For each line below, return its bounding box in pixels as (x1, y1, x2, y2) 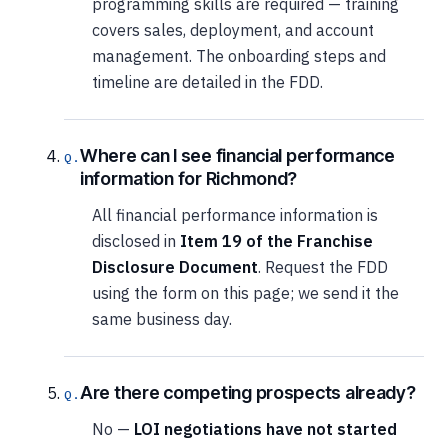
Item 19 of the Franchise (180, 230, 373, 251)
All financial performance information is (92, 204, 378, 225)
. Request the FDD (258, 256, 388, 277)
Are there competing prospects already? (79, 381, 416, 403)
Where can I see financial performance (79, 144, 395, 166)
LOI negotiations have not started (134, 418, 397, 439)
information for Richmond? (79, 167, 298, 189)
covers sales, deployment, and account (92, 19, 374, 40)
